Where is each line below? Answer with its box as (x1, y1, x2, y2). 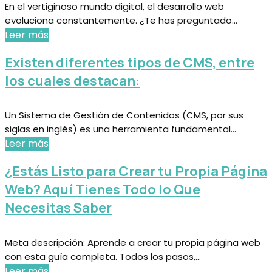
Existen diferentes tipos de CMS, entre (5, 53, 254, 72)
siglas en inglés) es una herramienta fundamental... (5, 123, 236, 136)
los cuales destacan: (5, 71, 140, 90)
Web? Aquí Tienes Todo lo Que (5, 180, 200, 199)
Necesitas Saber (5, 199, 112, 217)
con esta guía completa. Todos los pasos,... (5, 250, 201, 263)
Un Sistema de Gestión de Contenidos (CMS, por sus (5, 109, 243, 122)
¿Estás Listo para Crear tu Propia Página (5, 162, 267, 181)
